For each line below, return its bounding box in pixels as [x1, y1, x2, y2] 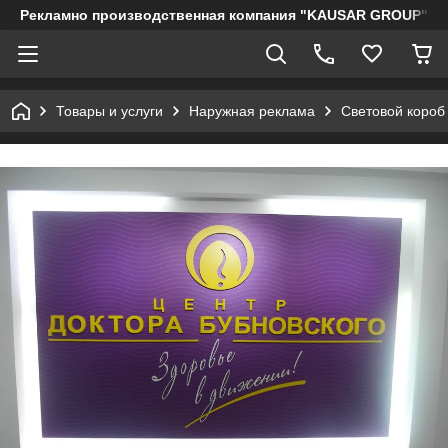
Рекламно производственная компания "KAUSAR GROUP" [20, 7, 428, 23]
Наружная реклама [189, 103, 315, 119]
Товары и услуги [56, 103, 163, 119]
